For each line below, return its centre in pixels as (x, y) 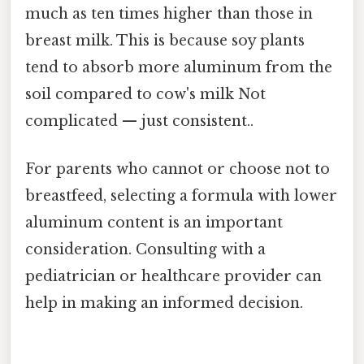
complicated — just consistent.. (139, 121)
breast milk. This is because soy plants (165, 40)
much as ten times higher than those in (169, 13)
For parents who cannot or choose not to (178, 169)
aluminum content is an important (154, 223)
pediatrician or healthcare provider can (173, 277)
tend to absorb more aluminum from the (179, 67)
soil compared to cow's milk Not (145, 94)
